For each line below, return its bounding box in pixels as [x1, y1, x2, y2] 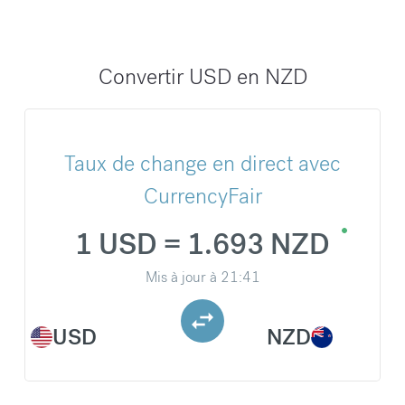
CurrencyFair [143, 182, 262, 211]
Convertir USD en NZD [98, 62, 307, 91]
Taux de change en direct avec [64, 149, 341, 178]
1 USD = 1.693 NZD [75, 226, 330, 264]
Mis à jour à [145, 268, 217, 287]
